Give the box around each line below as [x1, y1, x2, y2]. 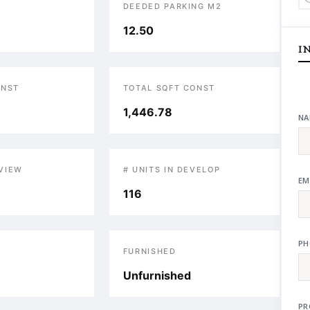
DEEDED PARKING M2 [122, 1, 222, 11]
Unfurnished [122, 268, 191, 282]
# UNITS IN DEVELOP [122, 165, 221, 174]
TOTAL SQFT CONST [122, 83, 216, 93]
